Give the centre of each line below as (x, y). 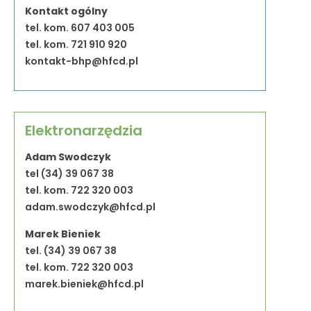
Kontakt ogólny (66, 11)
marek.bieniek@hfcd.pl (84, 284)
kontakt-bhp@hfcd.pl (82, 61)
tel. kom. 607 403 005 (80, 28)
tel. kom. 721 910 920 (76, 44)
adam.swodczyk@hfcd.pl (90, 207)
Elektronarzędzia (84, 131)
